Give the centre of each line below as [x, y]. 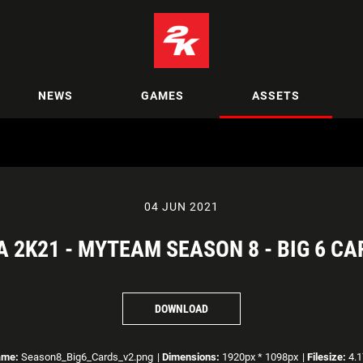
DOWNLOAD [181, 308]
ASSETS [276, 95]
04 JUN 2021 [181, 207]
